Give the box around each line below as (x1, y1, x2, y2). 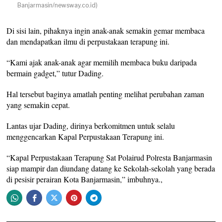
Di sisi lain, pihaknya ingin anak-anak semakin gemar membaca (6, 25, 205, 36)
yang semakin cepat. (6, 100, 70, 110)
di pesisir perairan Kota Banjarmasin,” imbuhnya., (6, 174, 163, 184)
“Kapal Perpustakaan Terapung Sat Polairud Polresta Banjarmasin (6, 152, 213, 163)
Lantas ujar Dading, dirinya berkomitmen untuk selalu (6, 120, 175, 131)
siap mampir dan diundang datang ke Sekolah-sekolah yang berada (6, 163, 216, 173)
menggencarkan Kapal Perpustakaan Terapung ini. (6, 131, 165, 142)
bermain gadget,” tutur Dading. (6, 68, 104, 78)
